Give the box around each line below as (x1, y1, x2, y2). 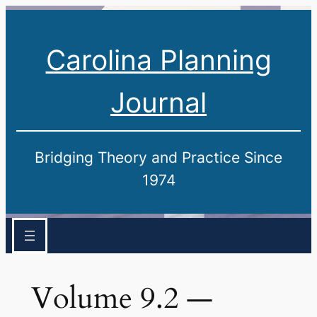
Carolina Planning (45, 43, 272, 77)
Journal (110, 86, 207, 120)
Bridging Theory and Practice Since (35, 148, 282, 166)
